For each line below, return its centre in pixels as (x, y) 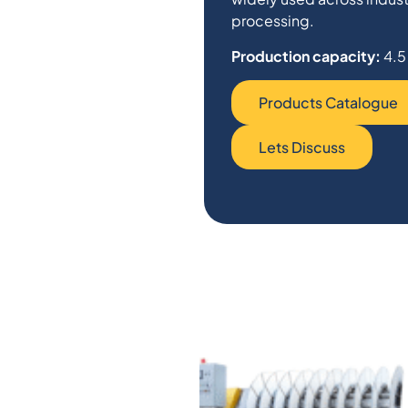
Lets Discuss (302, 148)
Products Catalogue (328, 103)
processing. (273, 21)
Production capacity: (306, 56)
